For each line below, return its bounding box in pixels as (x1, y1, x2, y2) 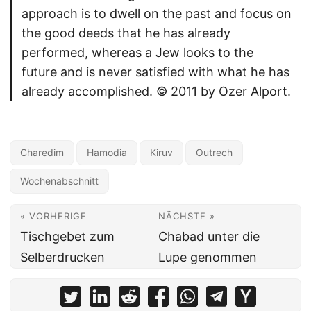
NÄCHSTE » (158, 210, 216, 221)
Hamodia (87, 146, 127, 158)
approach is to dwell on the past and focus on (22, 6, 292, 21)
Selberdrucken (20, 250, 105, 264)
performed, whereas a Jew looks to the (22, 45, 253, 60)
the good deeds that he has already (22, 26, 230, 40)
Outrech (196, 146, 233, 158)
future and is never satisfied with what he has (22, 65, 289, 79)
